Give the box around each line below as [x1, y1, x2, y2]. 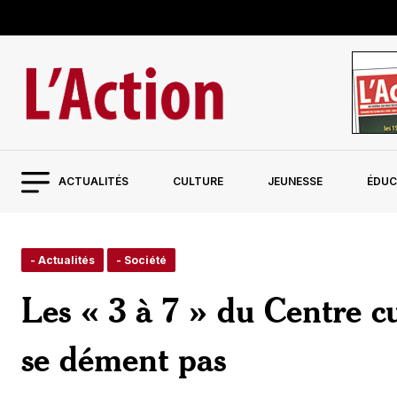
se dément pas [21, 337, 226, 380]
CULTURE [172, 175, 223, 188]
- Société [116, 253, 167, 267]
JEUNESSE [267, 175, 323, 188]
